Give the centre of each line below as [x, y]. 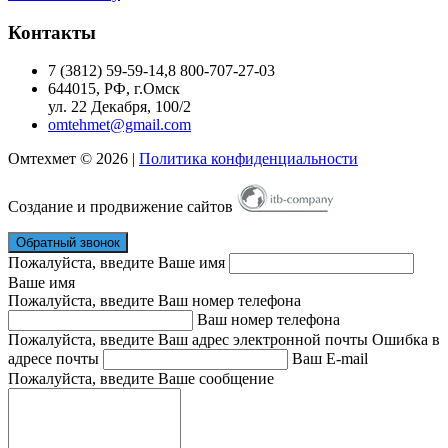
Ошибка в [406, 340]
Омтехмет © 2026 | [73, 159]
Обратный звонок [68, 243]
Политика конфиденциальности [248, 159]
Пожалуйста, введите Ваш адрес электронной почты [188, 340]
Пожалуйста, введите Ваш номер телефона [154, 301]
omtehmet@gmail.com [119, 125]
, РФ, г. [119, 89]
